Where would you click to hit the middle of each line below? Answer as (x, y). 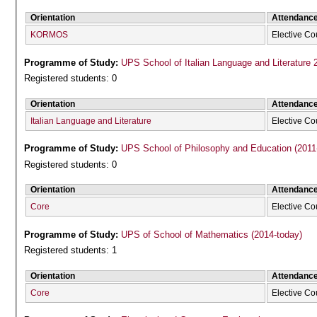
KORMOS (50, 35)
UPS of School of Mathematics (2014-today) (212, 234)
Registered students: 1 (71, 250)
